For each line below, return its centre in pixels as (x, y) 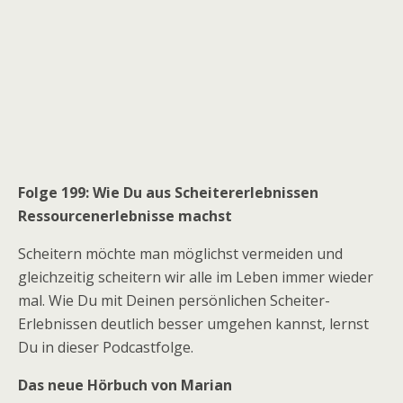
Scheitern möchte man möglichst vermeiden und (180, 254)
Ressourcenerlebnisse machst (125, 216)
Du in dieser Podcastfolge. (106, 347)
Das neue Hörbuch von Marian (125, 385)
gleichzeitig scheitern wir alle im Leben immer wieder (196, 277)
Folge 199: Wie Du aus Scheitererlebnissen (168, 193)
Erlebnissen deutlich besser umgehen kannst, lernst (193, 324)
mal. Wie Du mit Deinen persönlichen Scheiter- (174, 300)
